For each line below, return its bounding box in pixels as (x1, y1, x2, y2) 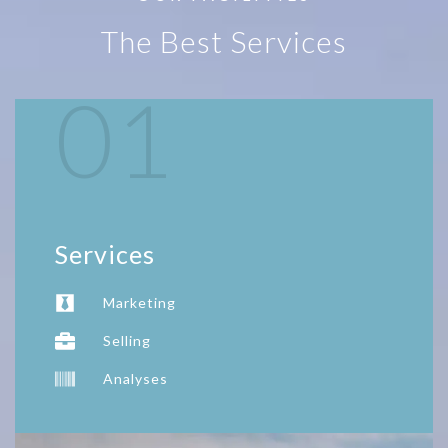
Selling (103, 332, 151, 350)
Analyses (103, 370, 168, 388)
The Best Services (101, 23, 347, 60)
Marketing (103, 294, 176, 312)
